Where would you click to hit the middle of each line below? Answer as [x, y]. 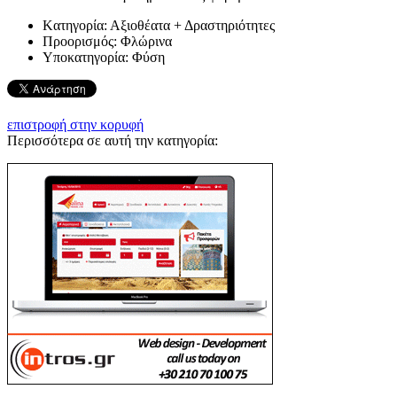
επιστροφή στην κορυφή [75, 124]
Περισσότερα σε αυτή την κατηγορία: [113, 140]
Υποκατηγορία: [86, 57]
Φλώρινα [146, 41]
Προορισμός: [80, 41]
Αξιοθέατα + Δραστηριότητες [192, 25]
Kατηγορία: [75, 25]
